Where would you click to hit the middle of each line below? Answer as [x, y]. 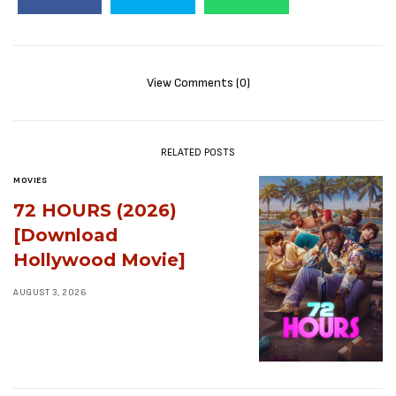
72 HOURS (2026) [95, 210]
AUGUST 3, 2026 [50, 292]
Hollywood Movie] [99, 259]
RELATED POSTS [198, 152]
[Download [65, 235]
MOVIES [30, 180]
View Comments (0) [198, 82]
